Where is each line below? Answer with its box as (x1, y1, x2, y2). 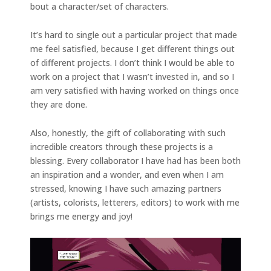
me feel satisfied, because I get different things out (30, 42, 235, 54)
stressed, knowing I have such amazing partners (30, 182, 221, 194)
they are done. (30, 98, 87, 110)
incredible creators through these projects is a (30, 140, 213, 152)
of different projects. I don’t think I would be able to (30, 56, 235, 68)
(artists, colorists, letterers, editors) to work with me (30, 196, 240, 208)
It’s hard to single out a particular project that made (30, 28, 237, 41)
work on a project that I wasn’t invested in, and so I (30, 70, 234, 82)
